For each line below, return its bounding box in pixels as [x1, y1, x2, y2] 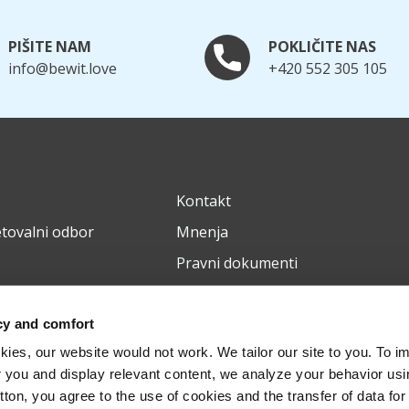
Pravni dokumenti [175, 253, 298, 274]
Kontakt [175, 191, 231, 212]
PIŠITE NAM [8, 37, 91, 58]
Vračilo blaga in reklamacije [175, 284, 363, 305]
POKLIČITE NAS [268, 37, 376, 58]
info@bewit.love [8, 58, 117, 79]
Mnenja [175, 222, 228, 243]
